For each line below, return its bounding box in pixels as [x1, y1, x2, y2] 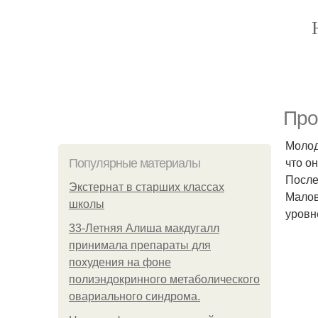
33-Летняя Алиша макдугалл [69, 222, 219, 234]
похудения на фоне [69, 256, 171, 268]
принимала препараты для [69, 239, 211, 251]
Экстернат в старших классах [69, 181, 224, 193]
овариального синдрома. [69, 290, 200, 302]
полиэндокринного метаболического [69, 273, 260, 285]
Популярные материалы [69, 156, 200, 170]
